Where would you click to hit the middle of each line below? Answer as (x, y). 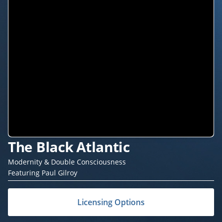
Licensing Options (111, 202)
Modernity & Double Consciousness (67, 162)
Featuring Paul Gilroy (43, 172)
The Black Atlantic (69, 146)
